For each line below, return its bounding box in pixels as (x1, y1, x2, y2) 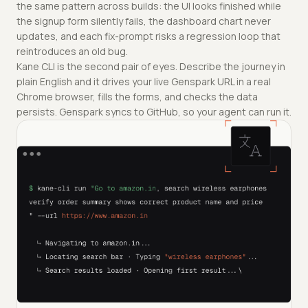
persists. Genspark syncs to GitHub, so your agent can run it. (16, 105, 291, 119)
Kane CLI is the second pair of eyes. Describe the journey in (16, 60, 285, 74)
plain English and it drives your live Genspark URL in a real (16, 75, 271, 89)
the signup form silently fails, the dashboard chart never (16, 14, 271, 28)
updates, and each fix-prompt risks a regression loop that (16, 30, 280, 43)
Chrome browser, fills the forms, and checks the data (16, 90, 258, 104)
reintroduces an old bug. (16, 45, 128, 58)
